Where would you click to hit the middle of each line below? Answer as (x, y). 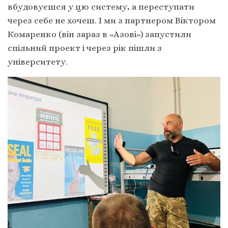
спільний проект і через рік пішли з (85, 48)
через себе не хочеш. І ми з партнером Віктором (112, 21)
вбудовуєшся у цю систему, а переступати (101, 7)
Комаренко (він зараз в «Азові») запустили (99, 34)
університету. (38, 62)
